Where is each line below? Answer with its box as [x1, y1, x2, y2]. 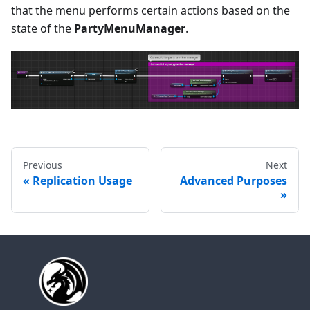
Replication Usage [33, 173, 132, 189]
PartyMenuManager [74, 21, 185, 37]
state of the [11, 21, 74, 37]
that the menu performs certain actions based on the [11, 3, 290, 19]
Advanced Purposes [180, 173, 287, 189]
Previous [23, 158, 62, 172]
